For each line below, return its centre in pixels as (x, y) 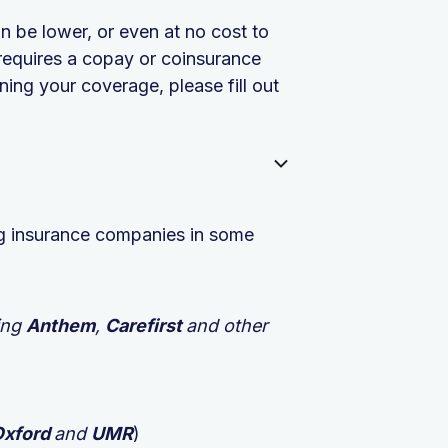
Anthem (60, 325)
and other (227, 325)
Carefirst (145, 325)
